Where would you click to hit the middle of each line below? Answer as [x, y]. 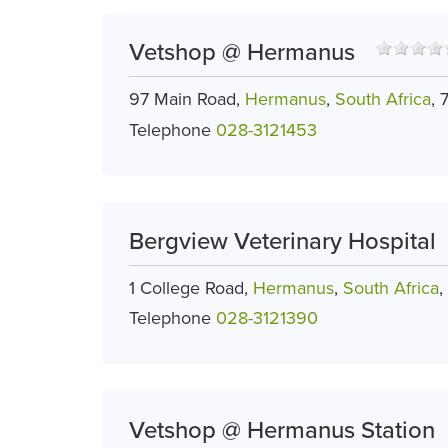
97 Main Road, [187, 99]
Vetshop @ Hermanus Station [282, 430]
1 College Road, [191, 288]
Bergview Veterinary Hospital [282, 242]
